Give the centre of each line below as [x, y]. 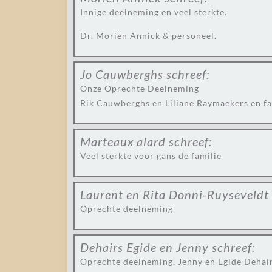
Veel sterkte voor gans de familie [151, 156]
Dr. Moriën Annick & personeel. [148, 36]
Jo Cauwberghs [122, 74]
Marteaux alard [123, 141]
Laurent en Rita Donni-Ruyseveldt [175, 194]
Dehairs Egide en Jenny [144, 247]
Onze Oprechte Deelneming [140, 88]
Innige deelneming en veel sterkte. [154, 12]
